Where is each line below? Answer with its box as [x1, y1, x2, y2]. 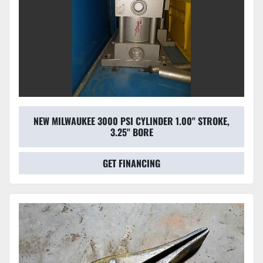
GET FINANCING [103, 156, 160, 171]
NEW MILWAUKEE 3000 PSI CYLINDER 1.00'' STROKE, [33, 114, 230, 129]
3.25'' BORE [110, 125, 153, 140]
